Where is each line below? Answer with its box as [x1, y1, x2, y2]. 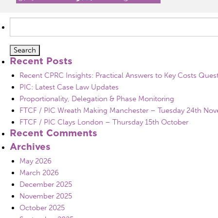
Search [9, 19, 31, 27]
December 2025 [19, 180, 72, 189]
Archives [10, 140, 51, 153]
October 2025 [19, 203, 65, 212]
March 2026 [19, 168, 59, 177]
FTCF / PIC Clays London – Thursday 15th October [19, 118, 188, 127]
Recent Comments [10, 127, 97, 139]
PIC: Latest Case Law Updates [19, 83, 119, 91]
